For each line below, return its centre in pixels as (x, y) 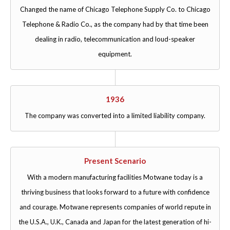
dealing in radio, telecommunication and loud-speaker (115, 39)
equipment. (115, 54)
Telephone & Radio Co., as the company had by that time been (115, 24)
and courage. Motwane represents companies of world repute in (115, 207)
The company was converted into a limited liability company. (115, 116)
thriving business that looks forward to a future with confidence (115, 192)
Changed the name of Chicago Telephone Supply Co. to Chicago (115, 9)
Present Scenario (115, 161)
